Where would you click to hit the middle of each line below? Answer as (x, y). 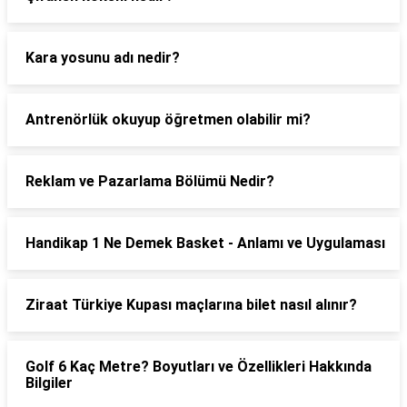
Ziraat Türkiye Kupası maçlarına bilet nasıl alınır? (191, 305)
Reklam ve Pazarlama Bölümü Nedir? (150, 181)
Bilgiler (49, 383)
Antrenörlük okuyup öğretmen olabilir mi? (168, 119)
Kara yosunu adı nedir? (103, 58)
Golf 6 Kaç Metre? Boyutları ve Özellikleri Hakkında (199, 367)
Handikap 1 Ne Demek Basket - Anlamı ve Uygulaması (205, 243)
